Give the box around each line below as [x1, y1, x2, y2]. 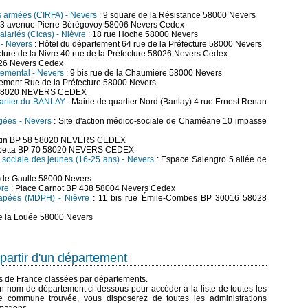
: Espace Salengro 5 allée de [154, 155, 267, 164]
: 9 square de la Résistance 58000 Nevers [97, 10, 256, 20]
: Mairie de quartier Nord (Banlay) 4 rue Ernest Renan [65, 97, 267, 107]
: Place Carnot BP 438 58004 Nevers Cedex [9, 184, 175, 193]
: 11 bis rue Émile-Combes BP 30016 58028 [89, 193, 267, 203]
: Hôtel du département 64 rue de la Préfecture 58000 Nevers [32, 39, 262, 49]
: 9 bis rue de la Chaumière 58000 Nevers [64, 68, 222, 78]
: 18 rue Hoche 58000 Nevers [86, 30, 198, 39]
